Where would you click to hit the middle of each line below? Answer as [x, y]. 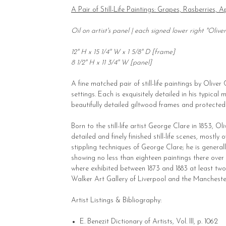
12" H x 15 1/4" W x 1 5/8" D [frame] [123, 52]
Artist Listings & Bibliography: [116, 200]
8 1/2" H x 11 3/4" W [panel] [111, 63]
